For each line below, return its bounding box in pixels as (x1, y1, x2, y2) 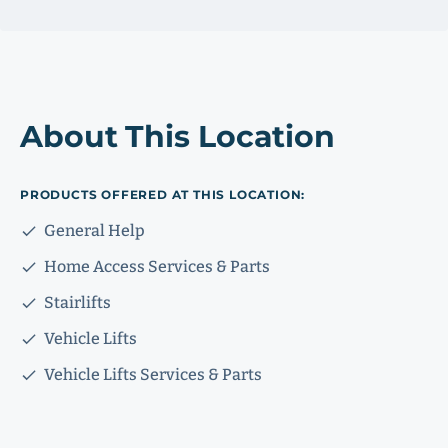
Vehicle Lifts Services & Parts (44, 365, 262, 384)
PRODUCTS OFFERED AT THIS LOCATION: (20, 187, 306, 202)
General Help (44, 221, 145, 240)
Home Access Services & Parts (44, 257, 270, 276)
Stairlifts (44, 293, 111, 312)
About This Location (20, 118, 336, 155)
